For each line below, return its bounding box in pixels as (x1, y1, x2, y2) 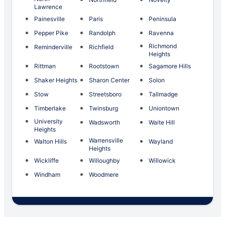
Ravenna (149, 29, 174, 37)
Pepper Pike (34, 29, 68, 37)
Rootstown (88, 62, 119, 70)
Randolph (88, 29, 116, 37)
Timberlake (34, 104, 66, 113)
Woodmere (88, 171, 119, 179)
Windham (34, 171, 60, 179)
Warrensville (88, 137, 123, 145)
